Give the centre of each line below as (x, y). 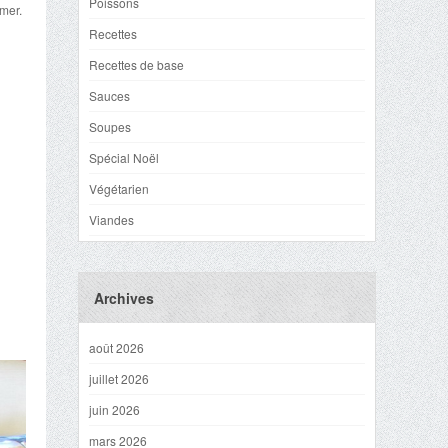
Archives (124, 298)
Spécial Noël (124, 157)
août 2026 (116, 347)
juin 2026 (114, 409)
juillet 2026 (119, 378)
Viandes (111, 219)
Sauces (109, 95)
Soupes (110, 126)
